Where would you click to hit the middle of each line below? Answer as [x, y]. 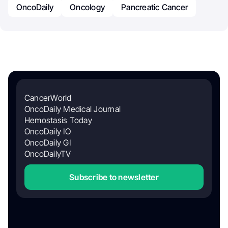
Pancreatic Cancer [155, 7]
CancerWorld [48, 97]
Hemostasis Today [58, 120]
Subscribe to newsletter [114, 177]
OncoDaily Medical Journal [73, 109]
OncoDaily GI [48, 142]
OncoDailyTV [48, 153]
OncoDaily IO [48, 131]
